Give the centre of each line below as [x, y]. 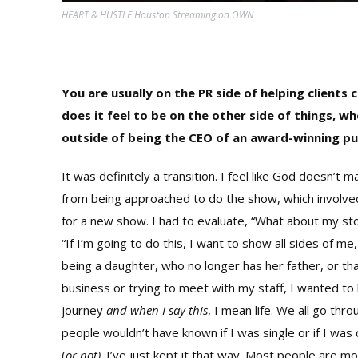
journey [84, 310]
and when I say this [157, 310]
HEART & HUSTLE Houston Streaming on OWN [157, 14]
